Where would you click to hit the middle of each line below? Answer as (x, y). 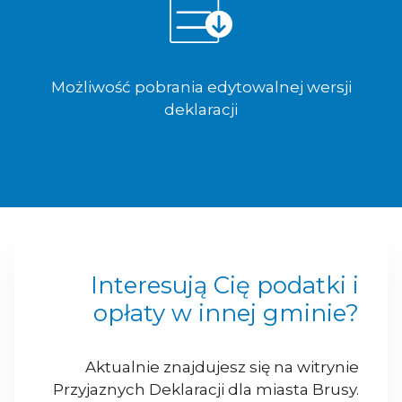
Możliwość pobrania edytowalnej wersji (201, 87)
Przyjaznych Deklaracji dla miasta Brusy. (206, 390)
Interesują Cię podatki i (225, 286)
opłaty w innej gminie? (226, 314)
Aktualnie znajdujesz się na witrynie (222, 367)
